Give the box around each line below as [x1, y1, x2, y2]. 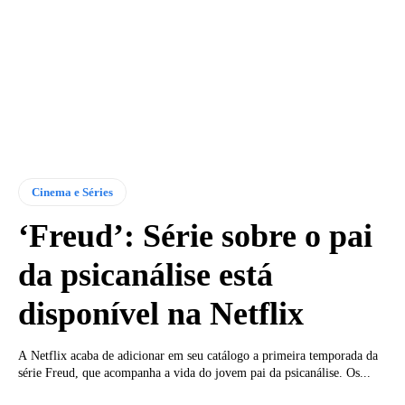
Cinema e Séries [32, 184, 113, 199]
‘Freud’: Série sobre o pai [18, 217, 372, 254]
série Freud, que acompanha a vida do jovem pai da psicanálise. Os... [18, 365, 371, 380]
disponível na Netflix [18, 295, 304, 332]
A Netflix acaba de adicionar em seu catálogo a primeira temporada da [18, 348, 378, 363]
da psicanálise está [18, 256, 273, 293]
